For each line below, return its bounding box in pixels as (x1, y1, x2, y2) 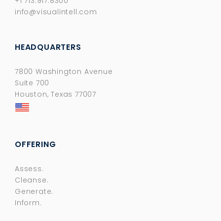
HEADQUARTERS (15, 41, 81, 53)
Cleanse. (15, 175, 49, 185)
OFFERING (15, 139, 56, 150)
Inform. (15, 198, 42, 208)
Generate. (15, 186, 54, 197)
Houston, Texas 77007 (15, 89, 96, 100)
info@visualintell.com (15, 7, 97, 17)
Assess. (15, 164, 44, 174)
